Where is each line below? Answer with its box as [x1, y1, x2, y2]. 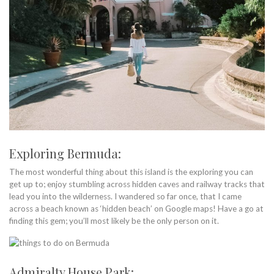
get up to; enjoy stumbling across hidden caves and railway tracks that [9, 179, 265, 189]
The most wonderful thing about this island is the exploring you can [9, 166, 253, 177]
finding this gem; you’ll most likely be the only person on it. [9, 215, 219, 226]
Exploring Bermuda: [9, 144, 121, 161]
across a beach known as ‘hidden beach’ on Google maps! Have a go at [9, 203, 264, 213]
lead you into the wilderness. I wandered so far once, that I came [9, 191, 242, 201]
